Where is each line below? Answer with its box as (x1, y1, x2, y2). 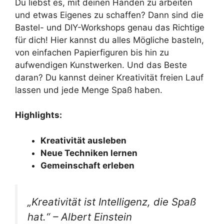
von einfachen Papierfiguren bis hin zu (15, 47, 169, 57)
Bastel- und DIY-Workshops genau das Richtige (15, 22, 204, 32)
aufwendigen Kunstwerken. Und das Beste (15, 59, 187, 70)
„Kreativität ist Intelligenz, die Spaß (27, 195, 196, 208)
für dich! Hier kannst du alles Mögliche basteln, (15, 34, 204, 45)
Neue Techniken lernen (40, 147, 137, 158)
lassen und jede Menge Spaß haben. (15, 84, 162, 95)
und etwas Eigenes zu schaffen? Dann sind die (15, 9, 203, 20)
